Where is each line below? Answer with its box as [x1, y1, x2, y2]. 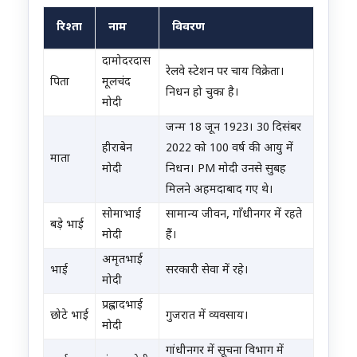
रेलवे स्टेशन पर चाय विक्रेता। [166, 64, 284, 80]
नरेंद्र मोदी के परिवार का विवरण [42, 50, 175, 66]
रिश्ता [57, 19, 82, 35]
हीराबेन [102, 140, 132, 156]
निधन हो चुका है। [166, 84, 239, 100]
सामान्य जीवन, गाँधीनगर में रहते [166, 206, 302, 222]
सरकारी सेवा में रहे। [166, 262, 249, 278]
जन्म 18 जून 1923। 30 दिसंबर [166, 120, 301, 135]
